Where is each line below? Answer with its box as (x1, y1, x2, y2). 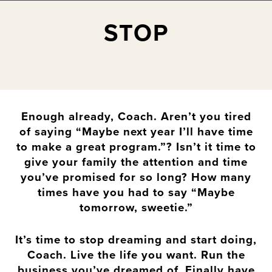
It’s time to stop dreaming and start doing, (15, 233, 257, 246)
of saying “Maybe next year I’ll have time (19, 124, 253, 138)
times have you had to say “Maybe (37, 185, 235, 199)
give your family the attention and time (24, 155, 248, 169)
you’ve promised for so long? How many (21, 170, 251, 184)
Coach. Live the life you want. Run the (27, 248, 245, 262)
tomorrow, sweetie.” (79, 200, 193, 214)
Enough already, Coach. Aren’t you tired (21, 109, 251, 123)
